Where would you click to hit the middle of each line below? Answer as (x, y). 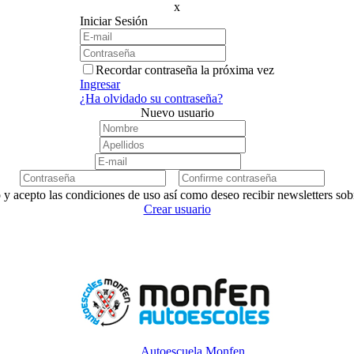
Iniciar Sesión (114, 21)
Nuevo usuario (177, 113)
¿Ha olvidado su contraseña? (151, 98)
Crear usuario (177, 209)
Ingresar (100, 84)
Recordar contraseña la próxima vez (185, 70)
